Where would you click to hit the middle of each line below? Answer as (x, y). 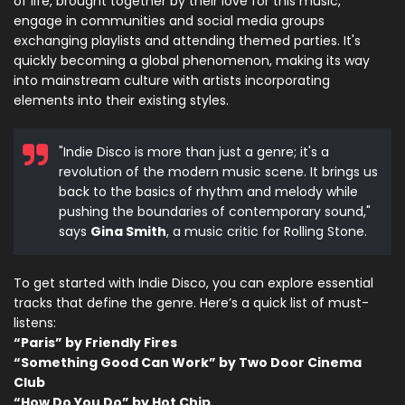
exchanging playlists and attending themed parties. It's (187, 41)
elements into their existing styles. (121, 101)
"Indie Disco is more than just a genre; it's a (194, 152)
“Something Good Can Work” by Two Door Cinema (188, 363)
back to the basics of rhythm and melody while (208, 192)
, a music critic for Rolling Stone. (267, 232)
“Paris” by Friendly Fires (95, 343)
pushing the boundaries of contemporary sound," (215, 212)
